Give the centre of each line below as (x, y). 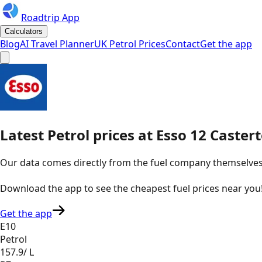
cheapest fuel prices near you (196, 188)
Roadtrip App (50, 18)
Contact (183, 44)
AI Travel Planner (57, 44)
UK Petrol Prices (130, 44)
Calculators (24, 31)
